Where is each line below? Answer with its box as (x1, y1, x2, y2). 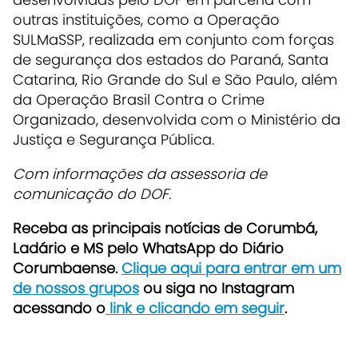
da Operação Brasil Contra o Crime (13, 89, 265, 110)
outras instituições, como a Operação (13, 10, 280, 30)
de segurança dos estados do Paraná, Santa (13, 50, 328, 70)
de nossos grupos (13, 278, 139, 299)
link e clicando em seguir (105, 298, 284, 319)
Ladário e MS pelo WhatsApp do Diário (13, 238, 284, 259)
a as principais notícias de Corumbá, (58, 218, 317, 239)
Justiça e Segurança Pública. (13, 129, 214, 150)
